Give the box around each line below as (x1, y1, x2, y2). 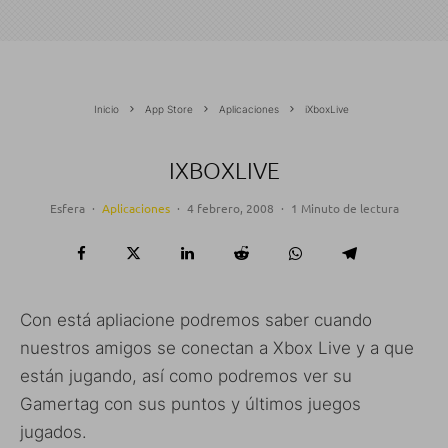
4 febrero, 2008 (186, 199, 274, 216)
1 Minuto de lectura (290, 199, 399, 216)
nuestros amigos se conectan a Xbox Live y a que (20, 337, 414, 358)
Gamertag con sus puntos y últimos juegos (20, 393, 361, 414)
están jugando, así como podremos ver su (20, 365, 352, 386)
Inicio (94, 102, 119, 115)
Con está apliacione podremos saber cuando (20, 309, 372, 330)
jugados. (20, 421, 87, 442)
